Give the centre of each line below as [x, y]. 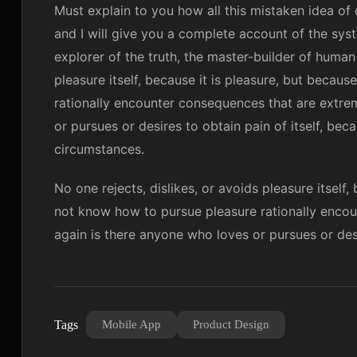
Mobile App [131, 324]
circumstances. [99, 149]
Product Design [231, 324]
